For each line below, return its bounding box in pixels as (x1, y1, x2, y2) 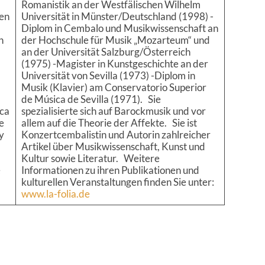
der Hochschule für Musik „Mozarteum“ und (21, 34, 210, 47)
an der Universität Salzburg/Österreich (21, 46, 190, 59)
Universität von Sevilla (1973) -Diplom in (21, 69, 195, 82)
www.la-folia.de (21, 188, 90, 201)
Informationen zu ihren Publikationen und (21, 164, 199, 177)
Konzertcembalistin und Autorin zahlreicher (21, 128, 211, 141)
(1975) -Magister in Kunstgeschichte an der (21, 57, 208, 70)
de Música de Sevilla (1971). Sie (21, 93, 161, 106)
